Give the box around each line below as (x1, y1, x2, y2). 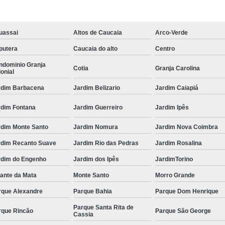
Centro (155, 45, 175, 52)
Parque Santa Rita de (73, 203, 134, 211)
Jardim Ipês (155, 103, 189, 111)
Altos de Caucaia (73, 29, 122, 36)
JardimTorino (155, 155, 193, 163)
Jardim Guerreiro (73, 103, 123, 111)
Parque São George (155, 207, 211, 214)
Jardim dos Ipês (73, 155, 119, 163)
